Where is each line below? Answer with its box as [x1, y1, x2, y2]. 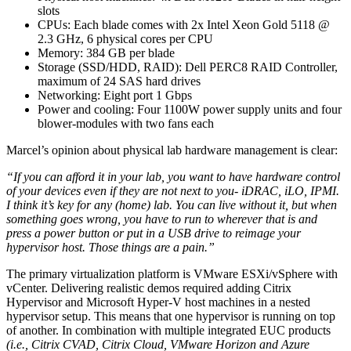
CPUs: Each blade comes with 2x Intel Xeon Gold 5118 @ [38, 17, 330, 31]
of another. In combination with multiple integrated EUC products [6, 323, 331, 337]
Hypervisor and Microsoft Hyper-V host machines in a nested [6, 295, 310, 309]
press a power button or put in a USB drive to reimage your [6, 226, 301, 240]
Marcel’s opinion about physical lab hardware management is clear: [6, 143, 338, 157]
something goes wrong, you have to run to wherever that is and [6, 212, 317, 226]
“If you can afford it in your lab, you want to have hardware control [6, 169, 340, 183]
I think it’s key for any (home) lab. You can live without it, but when [6, 197, 337, 212]
